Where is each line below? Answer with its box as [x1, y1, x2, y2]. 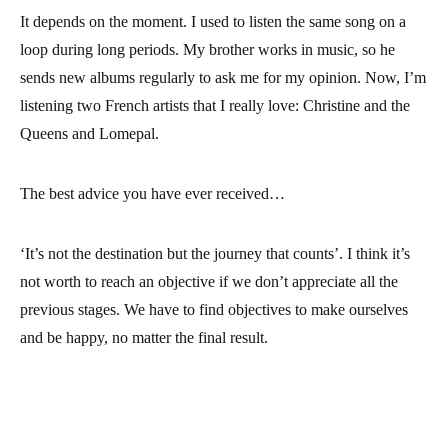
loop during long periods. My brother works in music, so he [20, 41, 395, 58]
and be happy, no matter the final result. [20, 329, 268, 346]
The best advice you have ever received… [20, 185, 285, 202]
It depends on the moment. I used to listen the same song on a [20, 13, 406, 30]
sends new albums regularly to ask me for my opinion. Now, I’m [20, 69, 426, 86]
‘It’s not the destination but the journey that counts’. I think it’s [20, 245, 410, 262]
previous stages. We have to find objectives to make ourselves [20, 301, 408, 318]
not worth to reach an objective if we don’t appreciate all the [20, 273, 398, 290]
